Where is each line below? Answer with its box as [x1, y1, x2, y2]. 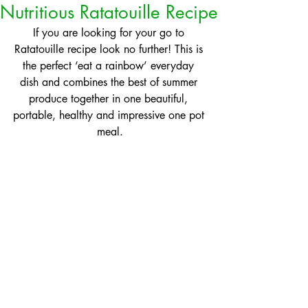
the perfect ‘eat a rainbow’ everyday [23, 58, 197, 73]
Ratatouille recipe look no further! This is [14, 42, 206, 56]
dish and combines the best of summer [19, 75, 201, 89]
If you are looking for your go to [32, 25, 188, 40]
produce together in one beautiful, [29, 91, 191, 106]
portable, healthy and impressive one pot [12, 108, 208, 122]
